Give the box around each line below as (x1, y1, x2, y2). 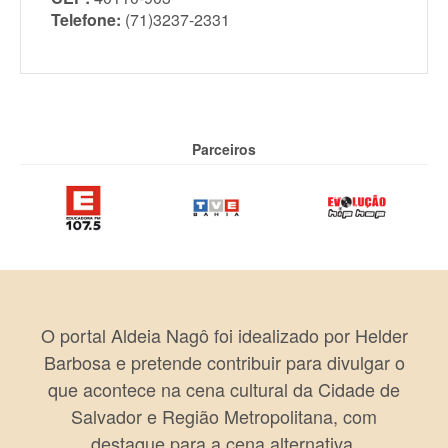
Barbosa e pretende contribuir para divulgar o (43, 348, 405, 375)
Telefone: (51, 7, 121, 31)
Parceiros (192, 138, 256, 159)
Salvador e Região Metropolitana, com (71, 402, 377, 429)
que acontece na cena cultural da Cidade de (48, 375, 400, 402)
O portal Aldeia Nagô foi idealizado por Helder (40, 321, 408, 348)
